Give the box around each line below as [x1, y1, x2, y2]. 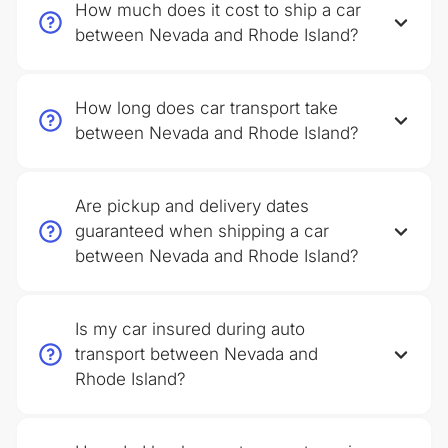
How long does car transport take [75, 98, 338, 118]
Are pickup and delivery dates [75, 196, 309, 216]
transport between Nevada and [75, 344, 318, 364]
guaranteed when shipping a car [75, 221, 329, 241]
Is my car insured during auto [75, 319, 305, 339]
